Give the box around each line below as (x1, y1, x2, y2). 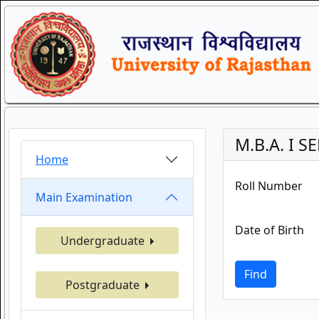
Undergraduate (60, 233, 147, 249)
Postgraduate (65, 277, 142, 293)
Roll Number (234, 178, 303, 194)
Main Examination (36, 189, 132, 205)
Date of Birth (234, 222, 304, 238)
